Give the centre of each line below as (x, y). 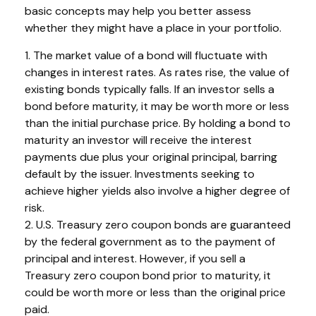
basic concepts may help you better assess (138, 11)
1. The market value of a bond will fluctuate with (146, 55)
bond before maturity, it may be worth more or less (157, 106)
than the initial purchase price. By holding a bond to (158, 123)
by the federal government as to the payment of (150, 241)
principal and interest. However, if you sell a (135, 258)
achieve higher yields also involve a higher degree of (157, 190)
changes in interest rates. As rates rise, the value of (157, 72)
